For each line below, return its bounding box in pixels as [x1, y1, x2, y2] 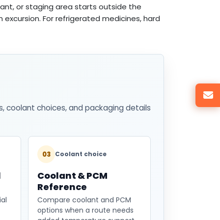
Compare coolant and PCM [37, 195, 132, 205]
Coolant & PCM [37, 169, 108, 182]
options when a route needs [37, 205, 134, 216]
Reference [37, 181, 87, 193]
